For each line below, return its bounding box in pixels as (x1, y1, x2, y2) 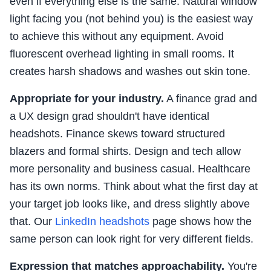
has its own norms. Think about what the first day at (10, 180, 258, 193)
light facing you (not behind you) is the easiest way (10, 13, 253, 25)
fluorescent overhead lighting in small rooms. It (10, 48, 234, 60)
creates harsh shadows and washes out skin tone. (10, 65, 250, 78)
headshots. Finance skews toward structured (10, 128, 225, 140)
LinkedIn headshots (55, 215, 149, 228)
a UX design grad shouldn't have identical (10, 110, 209, 123)
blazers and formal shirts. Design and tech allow (10, 145, 241, 158)
